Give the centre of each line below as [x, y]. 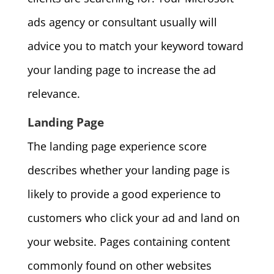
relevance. [54, 93]
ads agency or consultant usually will [122, 22]
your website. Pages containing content [128, 241]
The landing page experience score [117, 146]
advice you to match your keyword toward [135, 46]
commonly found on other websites [119, 265]
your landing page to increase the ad [121, 69]
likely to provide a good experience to [124, 194]
